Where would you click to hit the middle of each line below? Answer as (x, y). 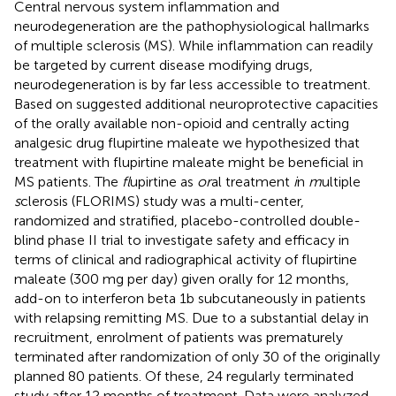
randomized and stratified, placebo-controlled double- (187, 220)
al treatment (252, 181)
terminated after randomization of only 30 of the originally (197, 356)
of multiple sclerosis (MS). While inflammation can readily (194, 45)
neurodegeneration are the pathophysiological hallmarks (192, 26)
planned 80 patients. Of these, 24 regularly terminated (184, 376)
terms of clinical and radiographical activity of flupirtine (186, 259)
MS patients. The (68, 181)
